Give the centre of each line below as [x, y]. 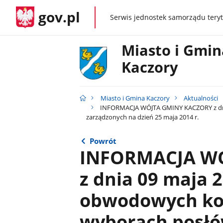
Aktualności [201, 98]
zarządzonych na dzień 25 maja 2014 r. [142, 117]
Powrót [103, 141]
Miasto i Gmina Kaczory [135, 98]
